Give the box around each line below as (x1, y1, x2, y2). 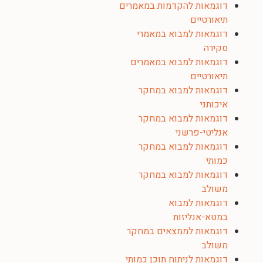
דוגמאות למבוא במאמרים (130, 55, 228, 69)
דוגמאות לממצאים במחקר (127, 224, 228, 238)
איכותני (200, 97, 228, 112)
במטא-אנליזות (173, 210, 228, 224)
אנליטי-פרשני (176, 126, 228, 140)
